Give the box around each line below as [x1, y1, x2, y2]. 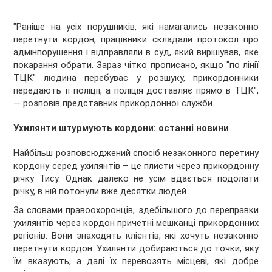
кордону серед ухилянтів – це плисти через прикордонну [13, 160, 259, 171]
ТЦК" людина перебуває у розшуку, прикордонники [13, 72, 259, 84]
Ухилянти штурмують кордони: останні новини [13, 122, 229, 134]
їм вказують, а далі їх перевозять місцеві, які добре [13, 255, 259, 267]
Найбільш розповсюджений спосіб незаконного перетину [13, 147, 259, 158]
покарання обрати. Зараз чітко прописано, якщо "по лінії [13, 59, 259, 71]
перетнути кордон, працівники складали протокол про [13, 34, 259, 46]
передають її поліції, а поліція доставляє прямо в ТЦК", [13, 85, 259, 97]
